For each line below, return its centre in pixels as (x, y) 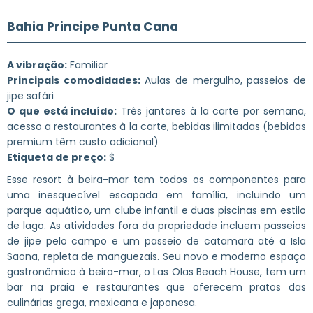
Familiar (87, 65)
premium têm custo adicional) (83, 141)
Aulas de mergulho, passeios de (223, 80)
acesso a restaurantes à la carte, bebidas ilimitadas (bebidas (156, 126)
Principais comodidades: (74, 80)
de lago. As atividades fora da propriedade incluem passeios (156, 225)
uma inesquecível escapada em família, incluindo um (156, 195)
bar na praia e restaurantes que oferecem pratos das (156, 287)
